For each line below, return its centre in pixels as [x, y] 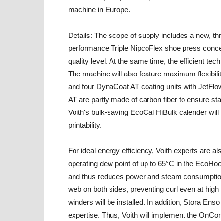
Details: [80, 35]
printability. [85, 125]
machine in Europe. [99, 10]
